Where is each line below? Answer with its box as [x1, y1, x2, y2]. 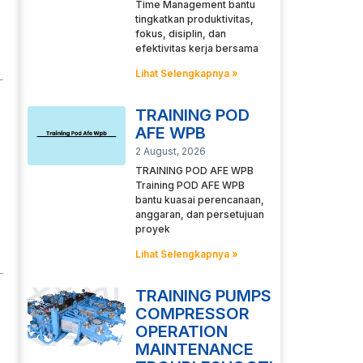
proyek [135, 223, 170, 236]
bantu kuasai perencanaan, [135, 194, 264, 207]
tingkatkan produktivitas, [135, 13, 254, 26]
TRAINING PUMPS [135, 286, 271, 306]
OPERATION [135, 322, 228, 342]
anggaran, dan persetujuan [135, 208, 264, 221]
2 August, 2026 [135, 145, 206, 158]
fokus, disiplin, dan [135, 28, 226, 41]
